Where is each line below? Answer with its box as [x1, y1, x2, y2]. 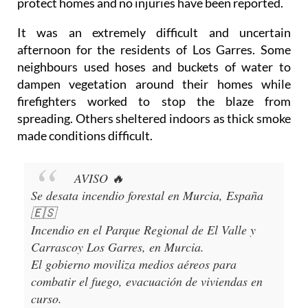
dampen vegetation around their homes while [17, 76, 291, 92]
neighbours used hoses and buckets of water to [17, 59, 291, 75]
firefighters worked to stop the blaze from [17, 93, 291, 109]
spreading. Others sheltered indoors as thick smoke [17, 111, 291, 126]
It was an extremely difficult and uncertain [17, 25, 291, 41]
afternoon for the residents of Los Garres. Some [17, 42, 291, 58]
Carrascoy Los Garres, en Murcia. [31, 239, 204, 256]
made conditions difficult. [17, 128, 153, 144]
